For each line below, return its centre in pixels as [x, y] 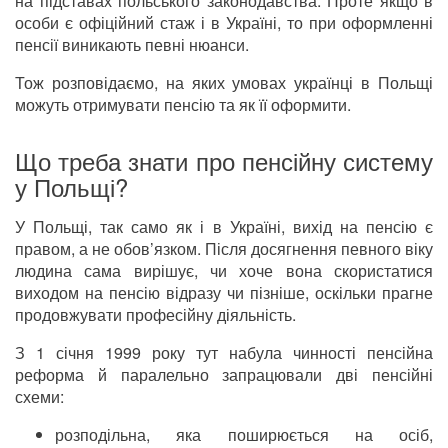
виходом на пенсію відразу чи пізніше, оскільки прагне [224, 292]
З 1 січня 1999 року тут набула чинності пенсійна [224, 352]
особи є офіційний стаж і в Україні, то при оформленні [224, 22]
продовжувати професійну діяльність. [155, 314]
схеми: [39, 396]
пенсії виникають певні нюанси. [132, 44]
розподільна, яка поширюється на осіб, [244, 434]
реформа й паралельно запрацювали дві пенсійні [224, 374]
